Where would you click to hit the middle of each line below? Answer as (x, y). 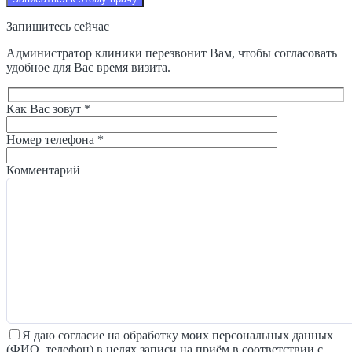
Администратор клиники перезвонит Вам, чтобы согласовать (172, 53)
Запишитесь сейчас (58, 26)
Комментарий (43, 170)
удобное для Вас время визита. (88, 67)
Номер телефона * (55, 140)
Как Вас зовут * (48, 109)
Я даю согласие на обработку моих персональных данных (178, 335)
